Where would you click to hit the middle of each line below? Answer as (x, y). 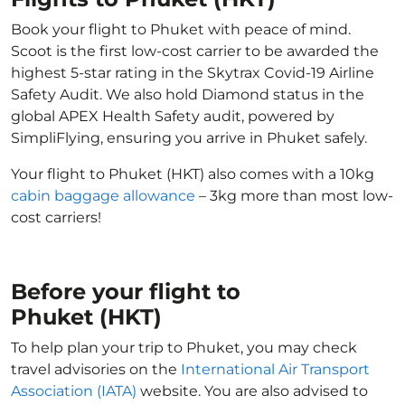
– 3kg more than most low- (294, 196)
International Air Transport (275, 369)
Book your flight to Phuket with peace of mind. (181, 29)
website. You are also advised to (252, 391)
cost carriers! (56, 217)
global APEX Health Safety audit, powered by (173, 116)
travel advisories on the (96, 369)
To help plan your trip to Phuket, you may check (184, 348)
